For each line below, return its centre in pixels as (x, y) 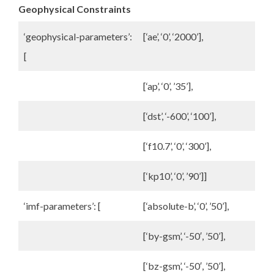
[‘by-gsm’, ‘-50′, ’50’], (184, 236)
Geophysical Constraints (75, 9)
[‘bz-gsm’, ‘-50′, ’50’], (184, 266)
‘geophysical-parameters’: (78, 36)
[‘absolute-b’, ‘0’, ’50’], (186, 206)
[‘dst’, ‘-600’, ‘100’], (180, 116)
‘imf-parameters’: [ (62, 206)
